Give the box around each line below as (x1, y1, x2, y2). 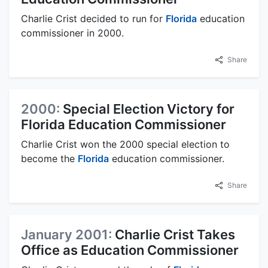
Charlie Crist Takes (115, 227, 235, 243)
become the (21, 153, 78, 165)
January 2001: (21, 227, 115, 243)
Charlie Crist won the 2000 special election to (21, 138, 230, 151)
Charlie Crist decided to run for (21, 13, 166, 25)
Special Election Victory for (63, 101, 234, 117)
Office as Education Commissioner (21, 242, 239, 258)
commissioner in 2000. (21, 27, 124, 39)
